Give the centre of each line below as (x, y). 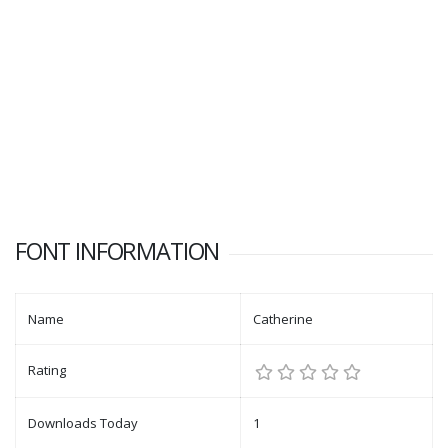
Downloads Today (83, 423)
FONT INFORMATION (117, 251)
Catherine (283, 319)
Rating (47, 370)
